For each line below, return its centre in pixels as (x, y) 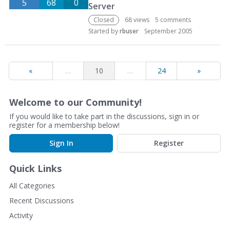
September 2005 (168, 31)
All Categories (32, 186)
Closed (104, 20)
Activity (21, 215)
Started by (104, 31)
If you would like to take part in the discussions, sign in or (104, 116)
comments (175, 20)
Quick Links (35, 168)
